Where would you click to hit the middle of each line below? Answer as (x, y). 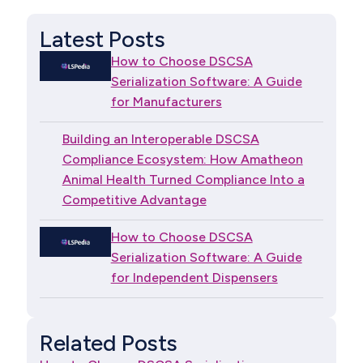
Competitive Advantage (134, 199)
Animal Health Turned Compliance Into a (183, 179)
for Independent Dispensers (194, 277)
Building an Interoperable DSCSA (160, 139)
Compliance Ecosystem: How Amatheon (182, 159)
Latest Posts (102, 38)
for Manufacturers (166, 101)
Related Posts (109, 342)
